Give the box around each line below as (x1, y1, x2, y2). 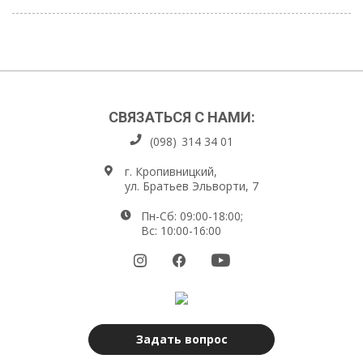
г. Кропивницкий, (125, 164, 217, 179)
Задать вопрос (135, 331, 228, 347)
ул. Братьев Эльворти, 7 (125, 178, 258, 194)
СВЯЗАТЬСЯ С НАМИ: (108, 109, 255, 126)
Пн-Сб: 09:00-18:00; (140, 208, 243, 224)
